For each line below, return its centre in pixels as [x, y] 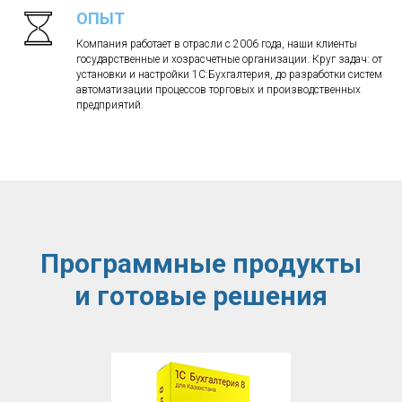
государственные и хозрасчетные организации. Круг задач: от [229, 59]
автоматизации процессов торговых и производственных [218, 89]
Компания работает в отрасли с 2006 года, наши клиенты [217, 44]
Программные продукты [201, 263]
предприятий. [110, 105]
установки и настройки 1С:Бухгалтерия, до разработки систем [229, 74]
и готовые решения [201, 295]
